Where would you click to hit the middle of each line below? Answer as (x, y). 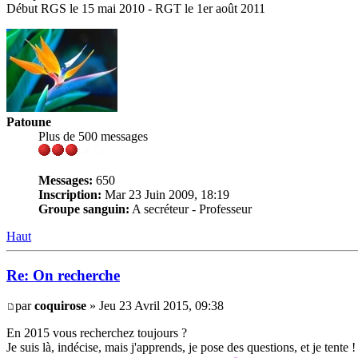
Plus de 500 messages (93, 136)
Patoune (29, 122)
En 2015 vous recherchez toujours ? (97, 333)
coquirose (60, 306)
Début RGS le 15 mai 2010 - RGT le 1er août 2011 (136, 8)
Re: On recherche (63, 275)
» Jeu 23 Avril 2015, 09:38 (155, 306)
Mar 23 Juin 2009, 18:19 (165, 195)
